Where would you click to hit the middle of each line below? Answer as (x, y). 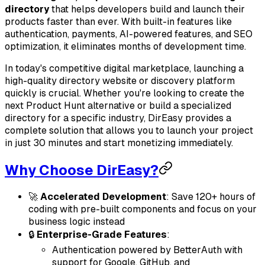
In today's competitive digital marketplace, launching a (124, 68)
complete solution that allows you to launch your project (129, 130)
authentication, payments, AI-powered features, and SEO (129, 34)
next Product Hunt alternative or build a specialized (118, 105)
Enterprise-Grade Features (102, 234)
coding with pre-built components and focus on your (143, 209)
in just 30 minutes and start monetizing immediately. (119, 143)
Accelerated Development (103, 196)
